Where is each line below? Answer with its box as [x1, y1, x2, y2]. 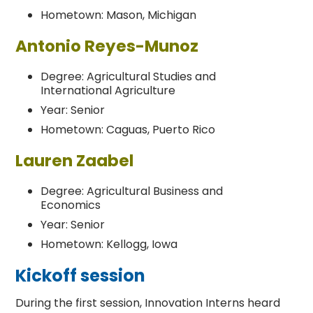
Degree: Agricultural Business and [41, 183, 224, 200]
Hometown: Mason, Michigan [41, 7, 197, 24]
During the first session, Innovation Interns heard [15, 295, 281, 312]
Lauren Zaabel [15, 150, 134, 173]
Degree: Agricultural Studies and [41, 68, 217, 85]
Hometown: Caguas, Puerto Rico [41, 122, 216, 138]
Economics [41, 197, 101, 214]
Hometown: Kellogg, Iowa [41, 236, 178, 253]
